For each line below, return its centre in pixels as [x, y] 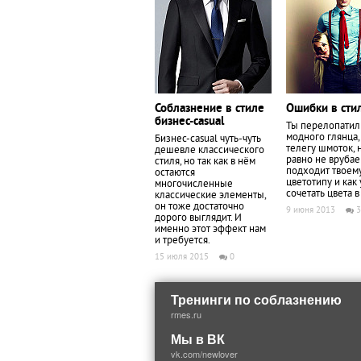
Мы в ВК [198, 339]
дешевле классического [210, 151]
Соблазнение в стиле [210, 109]
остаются [175, 173]
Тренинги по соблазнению [256, 299]
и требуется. [183, 241]
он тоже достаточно [199, 207]
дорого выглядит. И [198, 218]
